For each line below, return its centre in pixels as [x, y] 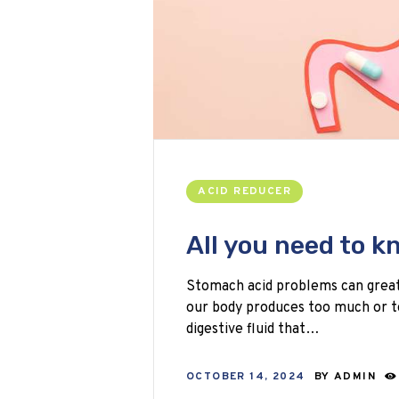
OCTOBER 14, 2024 [246, 377]
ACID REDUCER [244, 192]
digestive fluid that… [253, 330]
